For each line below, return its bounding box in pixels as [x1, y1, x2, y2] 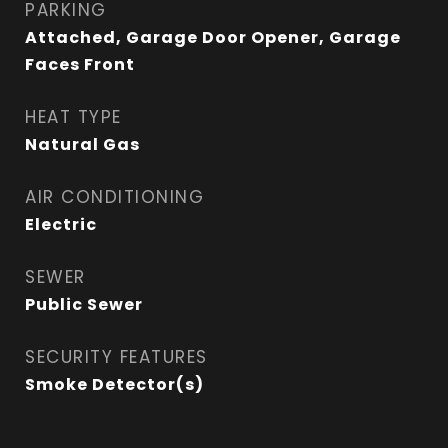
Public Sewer [25, 293, 143, 316]
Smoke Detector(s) [25, 373, 204, 396]
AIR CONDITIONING [25, 185, 204, 209]
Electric [25, 213, 97, 236]
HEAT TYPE [25, 105, 122, 129]
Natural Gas [25, 133, 140, 156]
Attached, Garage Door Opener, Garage [25, 26, 401, 49]
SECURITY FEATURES [25, 345, 208, 369]
